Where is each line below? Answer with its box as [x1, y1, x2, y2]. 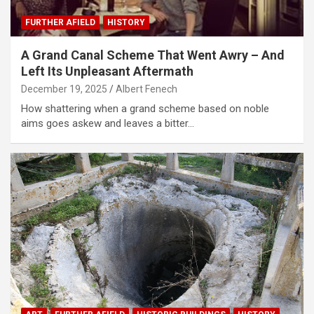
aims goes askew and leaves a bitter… [21, 117, 194, 130]
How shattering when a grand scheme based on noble [21, 102, 269, 116]
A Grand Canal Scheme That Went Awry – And [21, 48, 285, 63]
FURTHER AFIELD [25, 18, 95, 28]
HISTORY [107, 18, 145, 28]
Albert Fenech [116, 83, 177, 95]
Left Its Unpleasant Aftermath [21, 64, 193, 79]
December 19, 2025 [21, 83, 107, 95]
